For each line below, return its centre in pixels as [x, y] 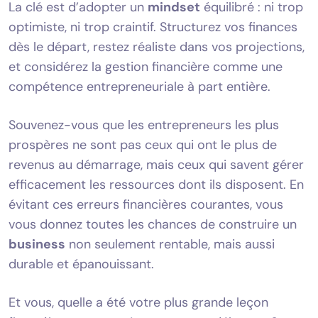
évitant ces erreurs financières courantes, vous [146, 204]
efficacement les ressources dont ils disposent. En [156, 184]
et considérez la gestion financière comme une [146, 66]
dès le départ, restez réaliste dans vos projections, [157, 46]
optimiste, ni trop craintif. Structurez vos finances [153, 27]
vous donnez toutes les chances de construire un [153, 224]
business [37, 244]
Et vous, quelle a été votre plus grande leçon [138, 302]
